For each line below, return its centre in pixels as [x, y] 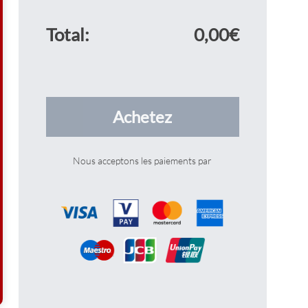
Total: [67, 34]
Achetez [143, 117]
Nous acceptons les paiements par [143, 161]
